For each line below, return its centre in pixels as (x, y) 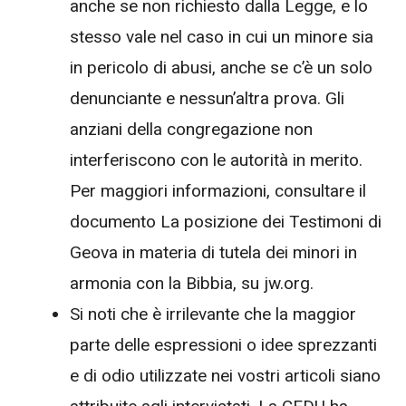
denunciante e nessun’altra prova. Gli (207, 99)
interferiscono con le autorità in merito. (216, 160)
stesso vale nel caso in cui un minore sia (222, 37)
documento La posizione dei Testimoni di (226, 222)
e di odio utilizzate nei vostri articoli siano (225, 376)
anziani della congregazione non (191, 130)
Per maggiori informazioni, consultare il (218, 191)
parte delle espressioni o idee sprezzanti (223, 345)
